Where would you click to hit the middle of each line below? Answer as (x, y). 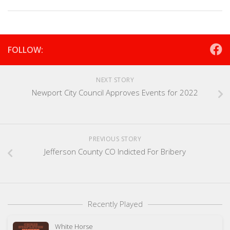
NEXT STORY (115, 80)
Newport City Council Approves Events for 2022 (115, 92)
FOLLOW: (25, 50)
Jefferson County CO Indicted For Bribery (115, 151)
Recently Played (115, 204)
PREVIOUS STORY (115, 139)
